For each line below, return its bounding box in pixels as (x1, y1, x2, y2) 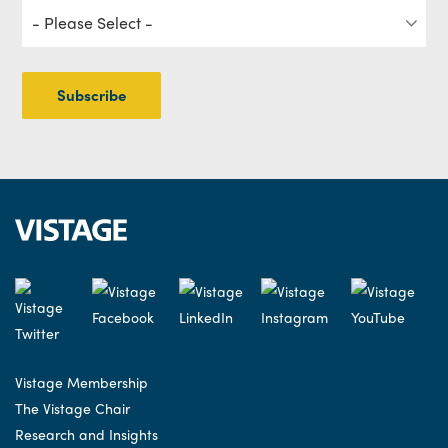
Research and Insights (15, 423, 158, 444)
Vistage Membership (15, 372, 148, 393)
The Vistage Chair (15, 397, 130, 418)
